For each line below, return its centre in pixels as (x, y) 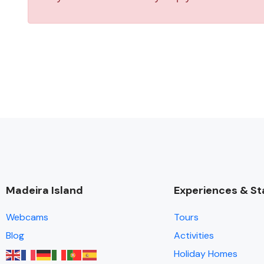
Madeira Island (44, 190)
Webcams (27, 217)
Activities (194, 235)
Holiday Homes (206, 254)
